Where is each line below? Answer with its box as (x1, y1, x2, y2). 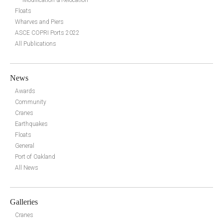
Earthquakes (15, 120, 48, 127)
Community (15, 98, 46, 106)
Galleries (10, 197, 38, 206)
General (15, 142, 34, 149)
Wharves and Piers (15, 18, 64, 25)
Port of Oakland (15, 153, 55, 160)
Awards (15, 87, 35, 95)
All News (15, 164, 38, 171)
